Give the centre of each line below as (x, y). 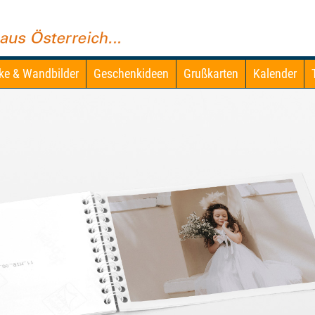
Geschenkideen (131, 73)
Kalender (275, 73)
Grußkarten (211, 73)
